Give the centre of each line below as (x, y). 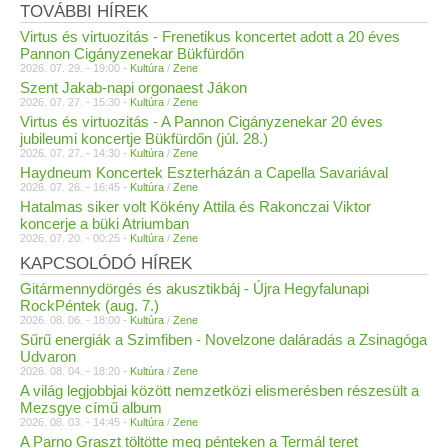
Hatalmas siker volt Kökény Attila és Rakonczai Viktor (195, 206)
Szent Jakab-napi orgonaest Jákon (133, 87)
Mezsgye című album (91, 407)
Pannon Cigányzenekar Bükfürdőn (132, 53)
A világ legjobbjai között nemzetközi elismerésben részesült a (219, 390)
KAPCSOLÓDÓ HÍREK (106, 263)
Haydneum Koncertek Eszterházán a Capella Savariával (204, 172)
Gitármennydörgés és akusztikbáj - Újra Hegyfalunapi (194, 288)
